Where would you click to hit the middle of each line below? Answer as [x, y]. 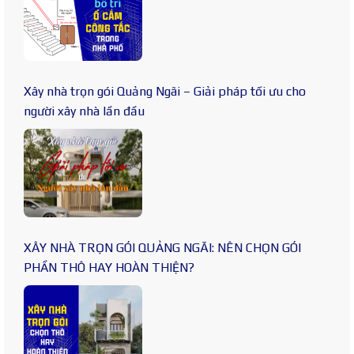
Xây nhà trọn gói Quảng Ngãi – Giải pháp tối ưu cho [165, 92]
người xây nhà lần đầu [84, 111]
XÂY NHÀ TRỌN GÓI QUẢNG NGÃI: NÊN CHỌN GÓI [162, 248]
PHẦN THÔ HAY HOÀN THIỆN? [109, 268]
